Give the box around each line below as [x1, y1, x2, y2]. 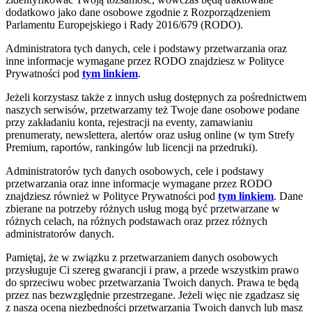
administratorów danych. [6, 228, 114, 240]
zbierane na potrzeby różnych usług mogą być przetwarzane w [6, 203, 280, 214]
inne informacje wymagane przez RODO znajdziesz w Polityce [6, 55, 284, 67]
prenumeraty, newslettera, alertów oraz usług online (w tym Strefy [6, 129, 295, 141]
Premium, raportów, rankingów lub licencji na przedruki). [6, 141, 258, 153]
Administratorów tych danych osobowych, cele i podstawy [6, 165, 264, 177]
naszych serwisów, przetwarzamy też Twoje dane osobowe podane [6, 104, 299, 116]
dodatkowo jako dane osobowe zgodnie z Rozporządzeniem [6, 6, 270, 18]
